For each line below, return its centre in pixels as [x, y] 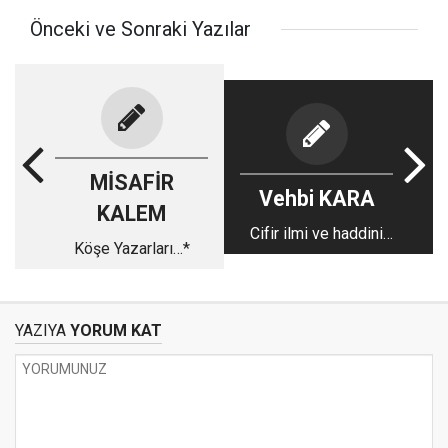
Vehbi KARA [316, 198]
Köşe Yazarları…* [131, 248]
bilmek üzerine [316, 257]
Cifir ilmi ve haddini [316, 233]
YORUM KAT [114, 330]
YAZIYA [40, 330]
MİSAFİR [131, 182]
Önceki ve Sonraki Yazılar [140, 29]
